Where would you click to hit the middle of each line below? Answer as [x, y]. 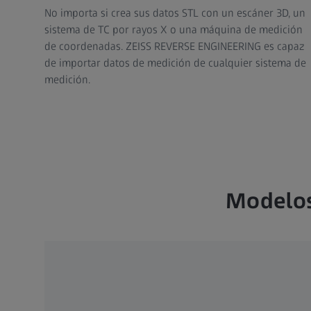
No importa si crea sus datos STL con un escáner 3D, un [175, 13]
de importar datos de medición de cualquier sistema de [175, 63]
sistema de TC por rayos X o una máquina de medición [174, 30]
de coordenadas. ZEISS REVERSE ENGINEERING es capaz [174, 47]
